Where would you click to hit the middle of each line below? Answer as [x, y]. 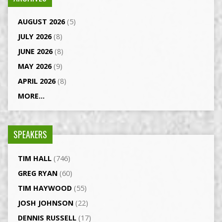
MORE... [31, 96]
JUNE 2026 [35, 52]
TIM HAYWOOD [45, 188]
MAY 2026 [34, 66]
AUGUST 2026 [41, 22]
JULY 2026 [34, 37]
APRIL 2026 [36, 81]
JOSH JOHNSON [45, 203]
